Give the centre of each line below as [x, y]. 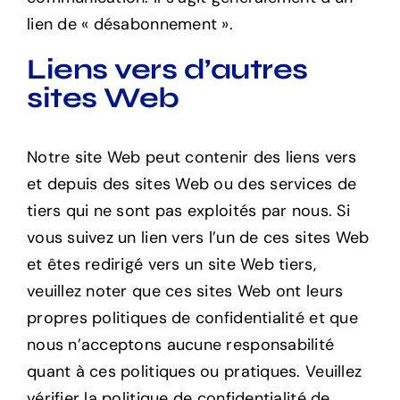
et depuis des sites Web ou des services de [192, 184]
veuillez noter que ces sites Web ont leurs [185, 292]
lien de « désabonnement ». [130, 25]
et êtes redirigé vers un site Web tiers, [171, 265]
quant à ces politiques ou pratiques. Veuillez [194, 372]
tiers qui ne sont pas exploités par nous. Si [188, 211]
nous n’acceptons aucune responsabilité [180, 345]
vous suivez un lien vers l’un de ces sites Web [198, 238]
